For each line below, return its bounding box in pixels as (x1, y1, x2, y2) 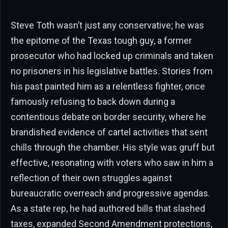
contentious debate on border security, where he (11, 111, 206, 123)
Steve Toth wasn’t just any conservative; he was (11, 20, 204, 31)
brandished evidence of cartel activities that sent (11, 127, 208, 138)
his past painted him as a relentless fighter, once (11, 81, 205, 92)
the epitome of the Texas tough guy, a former (11, 35, 192, 46)
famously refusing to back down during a (11, 96, 175, 107)
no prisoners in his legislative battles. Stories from (11, 66, 213, 77)
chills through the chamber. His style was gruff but (11, 142, 215, 153)
